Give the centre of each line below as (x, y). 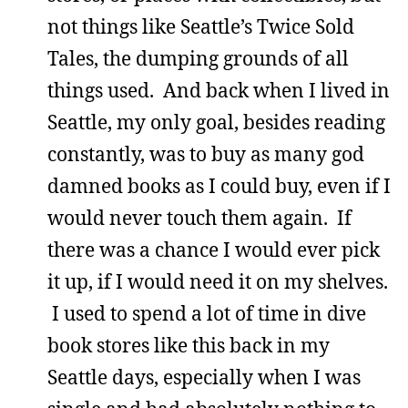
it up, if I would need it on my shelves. (218, 281)
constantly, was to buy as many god (206, 154)
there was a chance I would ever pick (214, 250)
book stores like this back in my (189, 345)
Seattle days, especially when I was (204, 377)
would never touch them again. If (199, 218)
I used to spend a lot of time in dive (207, 313)
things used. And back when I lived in (219, 90)
